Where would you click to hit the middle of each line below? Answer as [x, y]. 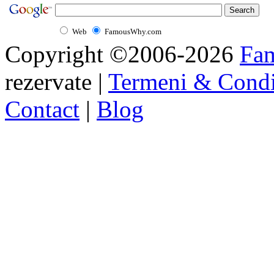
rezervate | [57, 81]
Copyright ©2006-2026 [122, 54]
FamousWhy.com [133, 31]
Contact [42, 109]
